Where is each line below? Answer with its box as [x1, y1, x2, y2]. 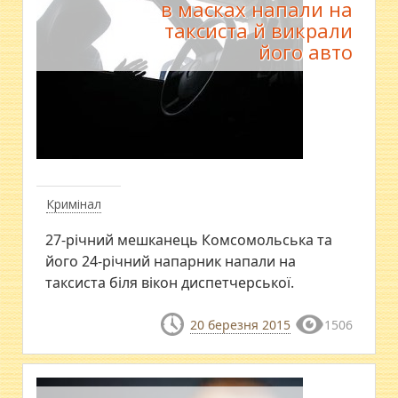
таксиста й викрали [163, 16, 353, 44]
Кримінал [46, 195, 102, 212]
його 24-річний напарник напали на [45, 251, 297, 271]
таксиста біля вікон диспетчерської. [45, 272, 295, 292]
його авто [258, 37, 353, 65]
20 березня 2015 [189, 315, 291, 333]
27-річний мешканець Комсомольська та [45, 229, 333, 250]
